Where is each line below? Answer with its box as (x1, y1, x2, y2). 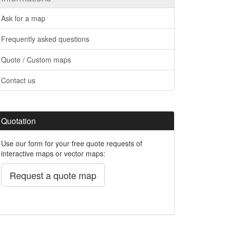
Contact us (1, 75, 35, 85)
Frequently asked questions (1, 33, 89, 44)
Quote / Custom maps (1, 54, 71, 65)
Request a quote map (10, 168, 96, 182)
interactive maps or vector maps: (1, 148, 105, 158)
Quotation (1, 115, 36, 127)
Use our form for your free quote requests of (1, 138, 142, 148)
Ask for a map (1, 13, 45, 23)
